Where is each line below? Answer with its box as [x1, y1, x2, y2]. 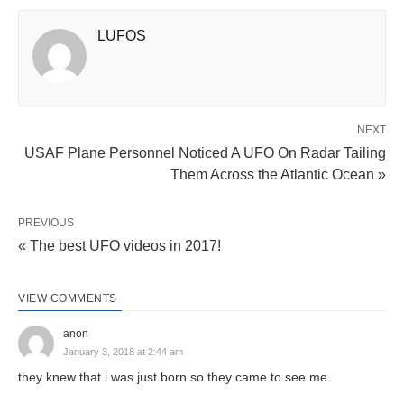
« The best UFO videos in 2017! [18, 237, 221, 253]
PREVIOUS [18, 216, 74, 229]
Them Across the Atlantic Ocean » [170, 166, 386, 182]
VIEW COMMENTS [18, 291, 117, 305]
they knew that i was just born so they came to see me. [18, 369, 331, 384]
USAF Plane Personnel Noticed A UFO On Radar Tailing [24, 144, 386, 161]
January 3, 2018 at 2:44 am [63, 345, 183, 357]
